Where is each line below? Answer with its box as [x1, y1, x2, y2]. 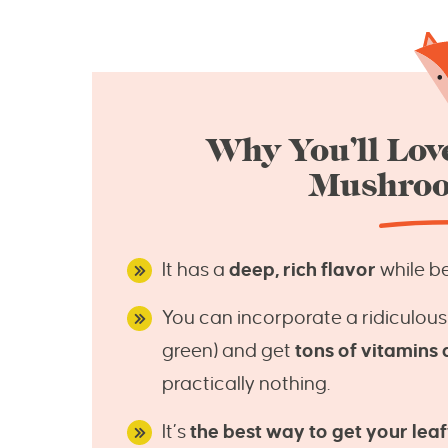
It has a [162, 259, 229, 281]
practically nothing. [162, 373, 330, 395]
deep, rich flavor [229, 259, 376, 281]
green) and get [162, 340, 295, 362]
